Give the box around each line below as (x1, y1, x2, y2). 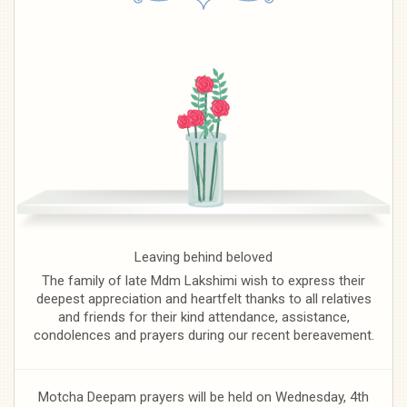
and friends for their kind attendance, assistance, (57, 308, 350, 325)
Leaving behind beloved (134, 248, 273, 265)
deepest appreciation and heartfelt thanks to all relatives (35, 290, 372, 307)
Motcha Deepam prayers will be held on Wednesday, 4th (38, 388, 369, 405)
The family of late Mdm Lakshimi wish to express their (42, 272, 365, 289)
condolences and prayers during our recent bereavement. (33, 326, 374, 343)
